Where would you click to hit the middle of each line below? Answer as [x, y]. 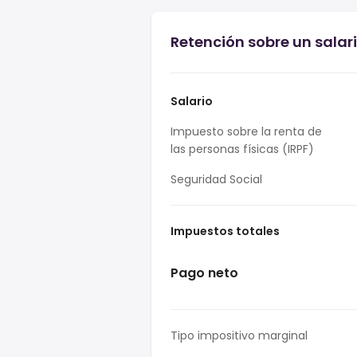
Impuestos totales [225, 231]
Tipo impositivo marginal [239, 335]
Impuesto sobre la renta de [246, 131]
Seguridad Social [216, 179]
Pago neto [204, 273]
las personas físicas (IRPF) [242, 149]
